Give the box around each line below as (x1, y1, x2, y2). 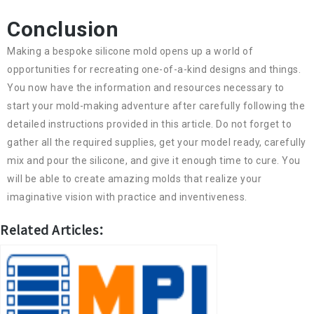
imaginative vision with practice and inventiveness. (7, 191, 247, 203)
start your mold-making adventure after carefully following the (7, 100, 305, 112)
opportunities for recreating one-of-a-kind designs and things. (7, 64, 301, 76)
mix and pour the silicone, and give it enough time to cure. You (7, 155, 301, 167)
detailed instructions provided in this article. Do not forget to (7, 118, 292, 130)
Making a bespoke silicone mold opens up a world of (7, 46, 253, 57)
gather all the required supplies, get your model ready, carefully (7, 137, 306, 149)
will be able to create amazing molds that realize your (7, 173, 261, 185)
